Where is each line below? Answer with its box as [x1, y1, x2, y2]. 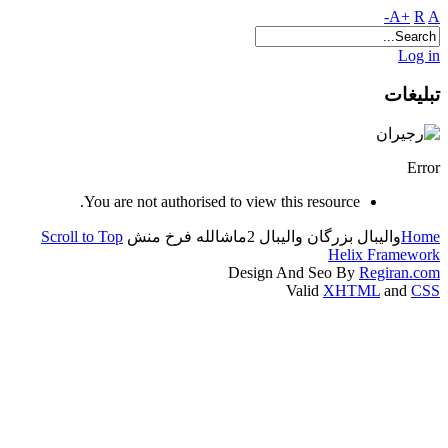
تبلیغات [384, 83, 440, 105]
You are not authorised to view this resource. [84, 193, 360, 211]
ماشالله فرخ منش [127, 228, 247, 246]
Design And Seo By [228, 264, 359, 282]
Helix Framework [328, 246, 440, 264]
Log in [398, 47, 440, 64]
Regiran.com [359, 264, 440, 282]
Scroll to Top [41, 228, 123, 246]
